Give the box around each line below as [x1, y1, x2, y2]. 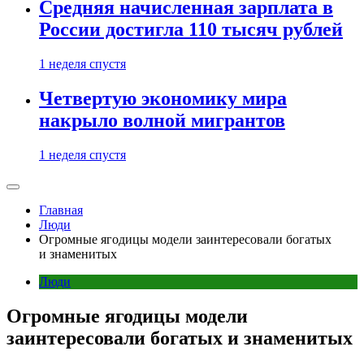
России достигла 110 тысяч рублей [39, 19, 343, 41]
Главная [39, 203, 83, 217]
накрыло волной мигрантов [39, 110, 285, 132]
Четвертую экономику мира [39, 88, 287, 110]
